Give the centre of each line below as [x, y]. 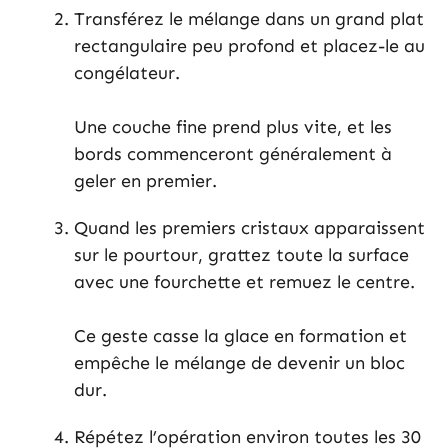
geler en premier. [145, 181]
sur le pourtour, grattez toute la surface [241, 255]
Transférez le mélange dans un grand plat [249, 19]
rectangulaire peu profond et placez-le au [249, 46]
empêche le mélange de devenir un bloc [239, 363]
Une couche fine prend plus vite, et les [233, 127]
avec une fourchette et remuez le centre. [244, 282]
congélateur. [127, 73]
